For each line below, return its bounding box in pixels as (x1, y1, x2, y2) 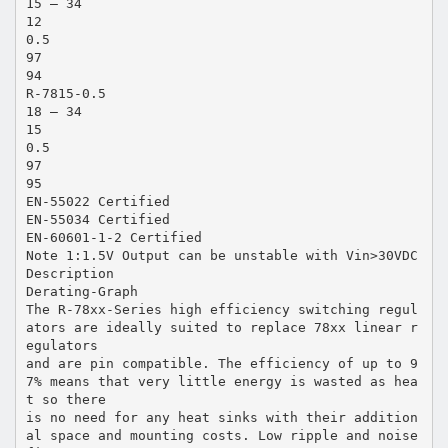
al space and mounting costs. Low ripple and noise (25, 427, 418, 443)
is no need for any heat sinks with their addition (25, 409, 418, 425)
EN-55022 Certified (25, 193, 170, 209)
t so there (25, 391, 106, 407)
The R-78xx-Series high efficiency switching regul (25, 301, 418, 317)
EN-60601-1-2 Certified (25, 229, 202, 245)
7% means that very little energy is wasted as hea (25, 373, 418, 389)
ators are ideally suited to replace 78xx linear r (25, 319, 418, 335)
